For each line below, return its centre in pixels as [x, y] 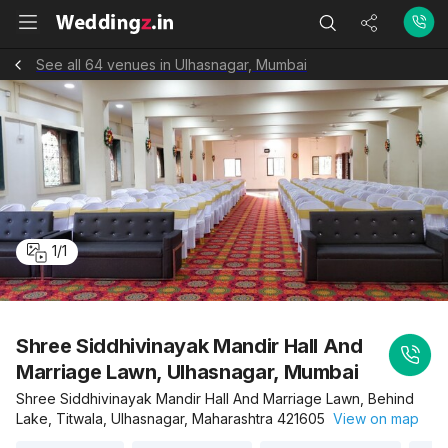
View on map [372, 418]
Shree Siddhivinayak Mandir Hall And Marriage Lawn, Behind [215, 398]
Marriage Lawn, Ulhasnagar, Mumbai [187, 372]
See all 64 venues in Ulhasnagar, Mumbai [171, 64]
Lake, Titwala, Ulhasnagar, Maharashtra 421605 [170, 418]
